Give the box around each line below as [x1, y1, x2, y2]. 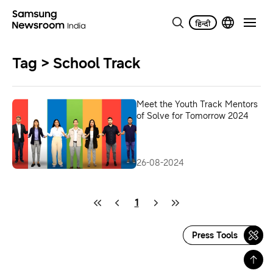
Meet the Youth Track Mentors [136, 99, 258, 110]
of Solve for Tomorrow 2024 [136, 111, 249, 121]
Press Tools [192, 230, 238, 241]
